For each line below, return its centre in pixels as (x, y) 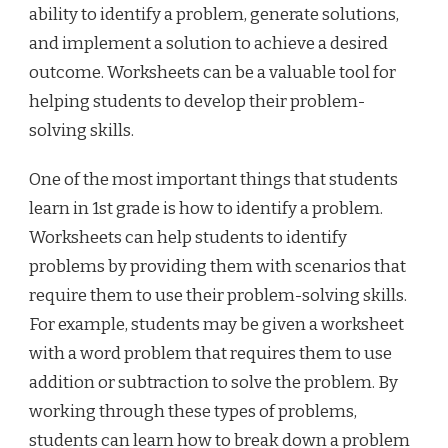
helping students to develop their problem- (197, 102)
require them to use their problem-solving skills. (218, 296)
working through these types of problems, (193, 412)
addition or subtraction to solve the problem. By (213, 383)
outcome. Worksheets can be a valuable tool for (212, 73)
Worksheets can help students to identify (188, 238)
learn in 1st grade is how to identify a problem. (206, 209)
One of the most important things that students (213, 180)
